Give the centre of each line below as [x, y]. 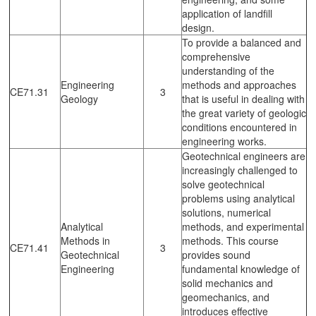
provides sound [216, 254]
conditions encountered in [239, 127]
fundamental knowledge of [241, 268]
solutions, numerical [226, 212]
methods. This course [230, 240]
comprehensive [216, 56]
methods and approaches [239, 84]
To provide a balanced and [242, 42]
